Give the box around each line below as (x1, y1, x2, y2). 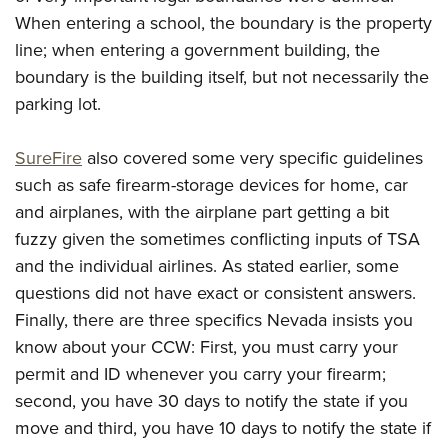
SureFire (15, 145, 82, 171)
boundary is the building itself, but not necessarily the (15, 64, 429, 90)
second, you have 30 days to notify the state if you (15, 388, 408, 414)
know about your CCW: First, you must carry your (15, 334, 398, 360)
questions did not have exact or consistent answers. (15, 280, 416, 306)
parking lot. (15, 91, 101, 117)
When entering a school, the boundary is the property (15, 10, 432, 36)
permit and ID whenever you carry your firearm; (15, 361, 386, 387)
